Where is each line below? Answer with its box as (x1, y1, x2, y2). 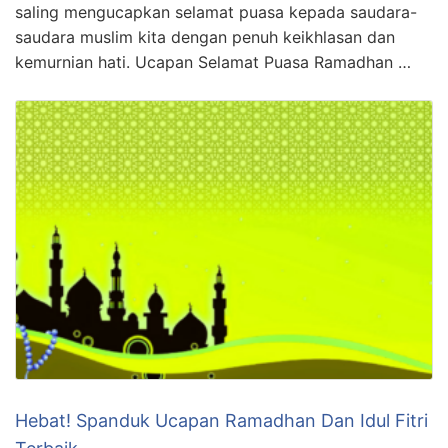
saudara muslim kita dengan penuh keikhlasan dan (15, 27, 395, 48)
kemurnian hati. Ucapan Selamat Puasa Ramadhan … (15, 52, 411, 73)
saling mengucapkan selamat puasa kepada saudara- (15, 2, 417, 23)
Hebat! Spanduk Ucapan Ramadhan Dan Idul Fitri (15, 409, 428, 431)
